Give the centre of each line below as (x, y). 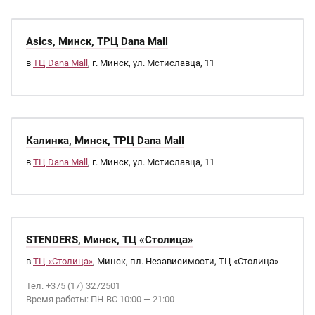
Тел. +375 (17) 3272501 (73, 286)
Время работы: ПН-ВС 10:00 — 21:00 (100, 299)
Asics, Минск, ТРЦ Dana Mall (97, 41)
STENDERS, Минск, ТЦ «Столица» (110, 240)
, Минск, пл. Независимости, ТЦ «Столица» (186, 261)
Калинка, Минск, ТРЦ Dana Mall (105, 141)
